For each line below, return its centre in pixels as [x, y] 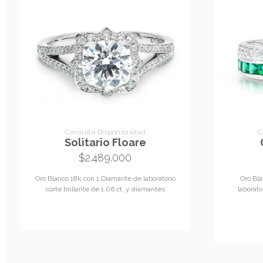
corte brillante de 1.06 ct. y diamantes [105, 189]
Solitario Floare [105, 143]
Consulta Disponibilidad [105, 132]
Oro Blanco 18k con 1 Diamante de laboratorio [105, 179]
